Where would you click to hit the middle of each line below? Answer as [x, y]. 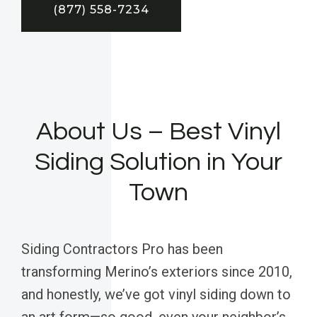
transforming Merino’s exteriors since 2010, [157, 271]
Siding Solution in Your [158, 162]
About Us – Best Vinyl [158, 131]
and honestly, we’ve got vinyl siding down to [156, 294]
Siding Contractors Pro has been [122, 249]
